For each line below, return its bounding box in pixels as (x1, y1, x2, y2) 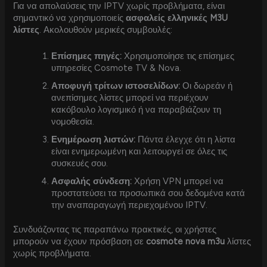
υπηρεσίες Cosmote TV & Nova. (51, 62, 182, 73)
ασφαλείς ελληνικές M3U (126, 13, 228, 24)
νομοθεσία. (51, 116, 95, 127)
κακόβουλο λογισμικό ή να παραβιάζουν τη (51, 104, 222, 115)
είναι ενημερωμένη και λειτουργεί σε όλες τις (51, 145, 228, 157)
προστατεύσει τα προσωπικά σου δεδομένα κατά (51, 187, 246, 198)
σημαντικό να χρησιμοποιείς (13, 13, 126, 24)
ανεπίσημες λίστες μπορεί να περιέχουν (51, 92, 209, 103)
